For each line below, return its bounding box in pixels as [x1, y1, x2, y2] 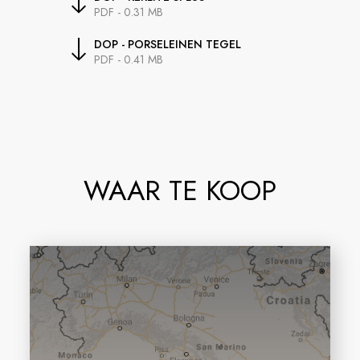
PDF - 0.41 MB [94, 51, 164, 67]
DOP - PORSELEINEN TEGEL [94, 35, 242, 52]
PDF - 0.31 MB [94, 3, 164, 20]
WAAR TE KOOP [83, 170, 276, 211]
